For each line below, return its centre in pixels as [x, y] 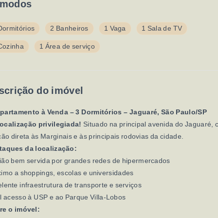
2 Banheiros [69, 28]
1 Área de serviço [67, 46]
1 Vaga [115, 28]
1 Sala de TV [162, 28]
